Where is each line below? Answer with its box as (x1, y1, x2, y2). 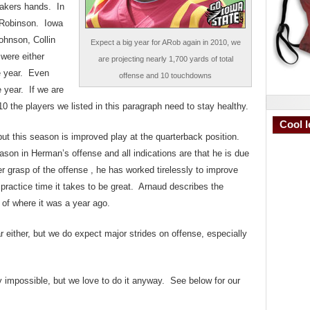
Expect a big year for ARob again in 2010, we (90, 38, 241, 46)
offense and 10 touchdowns (119, 71, 212, 80)
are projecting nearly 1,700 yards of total (98, 55, 233, 63)
